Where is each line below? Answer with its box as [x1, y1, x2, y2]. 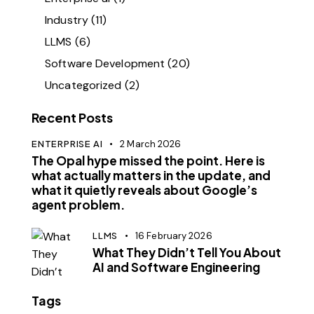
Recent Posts [32, 109, 113, 125]
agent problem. [32, 196, 125, 212]
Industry [45, 12, 88, 27]
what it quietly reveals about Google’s [32, 182, 257, 198]
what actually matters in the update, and [32, 167, 271, 183]
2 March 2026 [120, 137, 182, 150]
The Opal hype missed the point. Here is [32, 152, 265, 168]
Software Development [45, 55, 165, 71]
